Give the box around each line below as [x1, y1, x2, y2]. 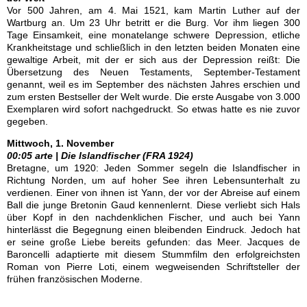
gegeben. [7, 116, 48, 127]
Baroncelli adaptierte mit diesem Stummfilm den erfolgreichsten [7, 249, 300, 260]
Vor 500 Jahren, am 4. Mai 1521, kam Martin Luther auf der [7, 5, 300, 16]
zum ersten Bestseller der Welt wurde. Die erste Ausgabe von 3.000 [7, 91, 300, 102]
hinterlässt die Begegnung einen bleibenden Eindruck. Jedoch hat [7, 224, 300, 235]
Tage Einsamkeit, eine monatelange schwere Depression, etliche [7, 29, 300, 40]
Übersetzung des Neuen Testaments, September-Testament [7, 66, 300, 77]
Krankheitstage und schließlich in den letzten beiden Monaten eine [7, 42, 300, 53]
